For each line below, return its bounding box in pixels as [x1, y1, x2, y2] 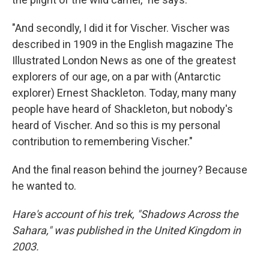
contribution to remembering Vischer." [12, 135, 193, 148]
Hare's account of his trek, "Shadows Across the [12, 208, 238, 221]
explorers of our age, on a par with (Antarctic [12, 70, 221, 83]
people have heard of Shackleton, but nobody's [12, 103, 233, 116]
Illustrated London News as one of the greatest [12, 54, 236, 67]
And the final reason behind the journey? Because [12, 163, 247, 177]
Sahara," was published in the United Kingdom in [12, 224, 241, 237]
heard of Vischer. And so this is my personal [12, 119, 220, 132]
